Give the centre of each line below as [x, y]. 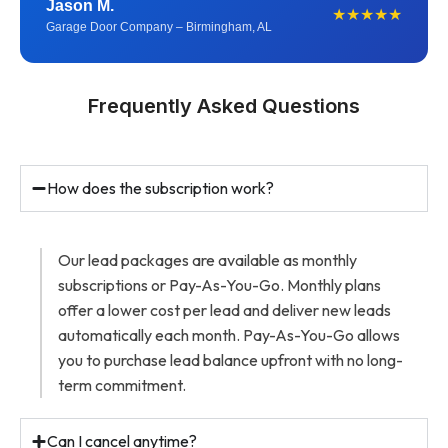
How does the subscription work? [160, 187]
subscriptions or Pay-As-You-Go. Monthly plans [219, 284]
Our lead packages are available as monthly [207, 259]
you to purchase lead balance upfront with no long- [230, 359]
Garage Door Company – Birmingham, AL [159, 26]
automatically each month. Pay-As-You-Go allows [229, 334]
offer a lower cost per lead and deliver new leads [224, 309]
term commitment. [122, 384]
